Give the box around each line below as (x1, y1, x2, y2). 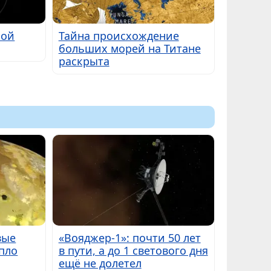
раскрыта (58, 53, 109, 68)
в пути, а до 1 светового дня (58, 243, 208, 258)
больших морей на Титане (58, 41, 201, 56)
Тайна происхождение (58, 28, 179, 43)
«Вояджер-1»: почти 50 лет (58, 230, 201, 246)
